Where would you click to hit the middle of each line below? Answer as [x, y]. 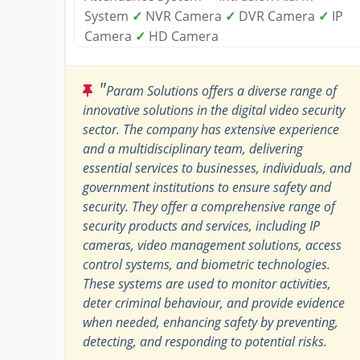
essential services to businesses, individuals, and [217, 168]
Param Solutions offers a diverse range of [221, 90]
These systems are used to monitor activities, [207, 283]
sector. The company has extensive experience [211, 129]
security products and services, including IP [201, 225]
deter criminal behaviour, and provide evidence [214, 303]
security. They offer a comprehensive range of [209, 206]
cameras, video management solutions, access [212, 245]
